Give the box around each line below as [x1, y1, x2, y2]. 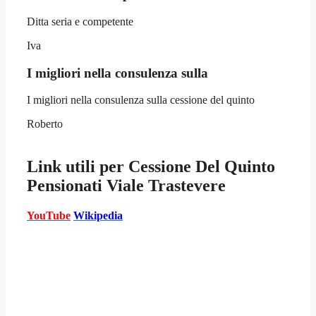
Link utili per [27, 157, 128, 176]
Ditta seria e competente [27, 15, 133, 28]
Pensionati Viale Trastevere [27, 176, 226, 195]
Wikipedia [73, 209, 123, 222]
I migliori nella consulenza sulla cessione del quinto [27, 94, 255, 107]
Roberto [27, 118, 63, 130]
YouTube [27, 209, 71, 222]
